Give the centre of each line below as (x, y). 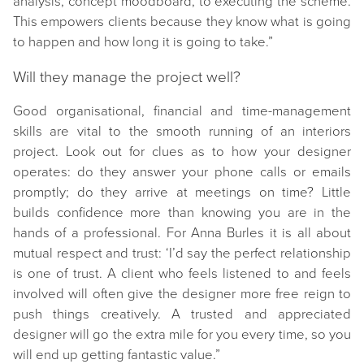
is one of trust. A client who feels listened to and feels (182, 274)
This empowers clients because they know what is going (182, 22)
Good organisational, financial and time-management (182, 112)
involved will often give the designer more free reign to (182, 295)
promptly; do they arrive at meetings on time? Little (182, 193)
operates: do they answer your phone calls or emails (182, 173)
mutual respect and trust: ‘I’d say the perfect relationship (182, 254)
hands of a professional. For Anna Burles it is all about (182, 234)
